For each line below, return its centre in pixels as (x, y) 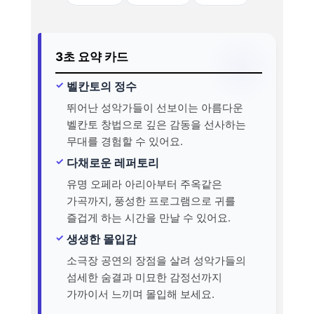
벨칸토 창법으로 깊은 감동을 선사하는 (156, 124)
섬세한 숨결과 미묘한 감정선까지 (144, 277)
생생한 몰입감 (102, 239)
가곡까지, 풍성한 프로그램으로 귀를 (151, 200)
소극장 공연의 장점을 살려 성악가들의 (156, 260)
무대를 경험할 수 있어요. (125, 141)
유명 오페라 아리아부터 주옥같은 (144, 184)
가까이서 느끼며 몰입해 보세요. (141, 294)
